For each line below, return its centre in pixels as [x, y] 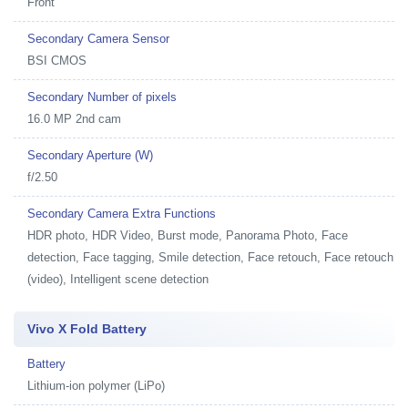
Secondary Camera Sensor [98, 39]
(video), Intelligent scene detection [118, 279]
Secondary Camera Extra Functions [122, 214]
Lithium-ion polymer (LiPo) [96, 386]
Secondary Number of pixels [102, 97]
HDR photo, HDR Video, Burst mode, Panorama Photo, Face [188, 235]
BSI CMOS [57, 61]
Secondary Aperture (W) [90, 155]
